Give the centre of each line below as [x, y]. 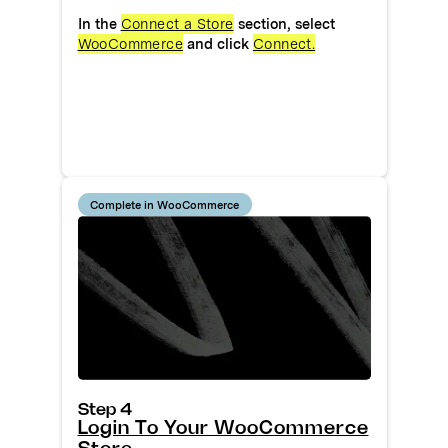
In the [99, 24]
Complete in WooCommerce [165, 204]
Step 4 [104, 410]
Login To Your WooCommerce [223, 429]
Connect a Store [177, 24]
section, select [288, 24]
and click [217, 44]
